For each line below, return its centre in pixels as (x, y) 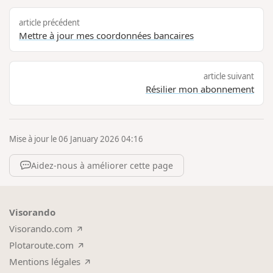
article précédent (50, 22)
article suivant (229, 76)
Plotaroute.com (42, 245)
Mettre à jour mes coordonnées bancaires (107, 35)
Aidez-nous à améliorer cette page (102, 166)
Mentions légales (45, 262)
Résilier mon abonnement (200, 89)
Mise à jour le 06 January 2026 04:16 (76, 139)
